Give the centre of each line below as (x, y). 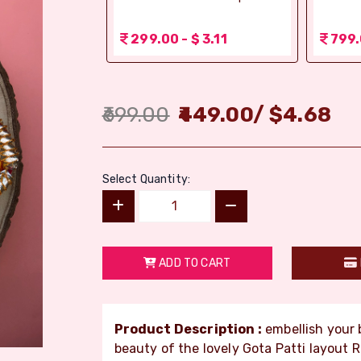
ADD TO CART (194, 263)
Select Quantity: (146, 179)
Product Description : (188, 329)
